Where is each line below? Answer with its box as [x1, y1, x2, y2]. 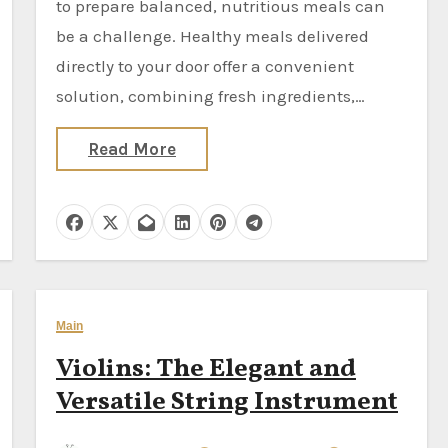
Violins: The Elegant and [56, 351, 356, 387]
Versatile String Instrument [56, 384, 398, 420]
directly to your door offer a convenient [56, 56, 354, 76]
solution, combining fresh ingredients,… [56, 86, 365, 106]
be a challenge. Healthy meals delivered [56, 26, 369, 46]
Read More [88, 139, 176, 159]
